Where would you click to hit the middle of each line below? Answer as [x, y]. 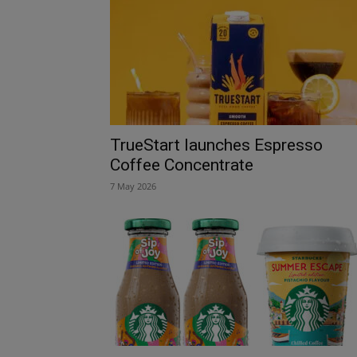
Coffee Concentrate [182, 165]
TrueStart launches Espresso [216, 145]
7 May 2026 [133, 186]
